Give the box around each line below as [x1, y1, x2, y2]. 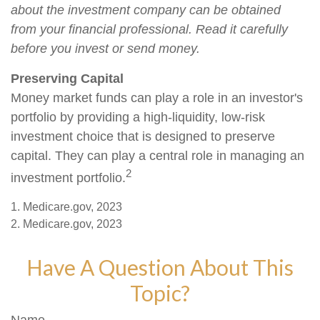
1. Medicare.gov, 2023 [11, 201, 122, 213]
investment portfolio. [11, 171, 126, 185]
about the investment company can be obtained [11, 3, 281, 17]
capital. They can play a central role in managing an [11, 149, 304, 163]
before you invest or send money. [11, 41, 200, 56]
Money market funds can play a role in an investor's [11, 91, 303, 105]
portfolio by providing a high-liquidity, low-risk [11, 110, 265, 124]
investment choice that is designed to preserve [11, 129, 275, 144]
